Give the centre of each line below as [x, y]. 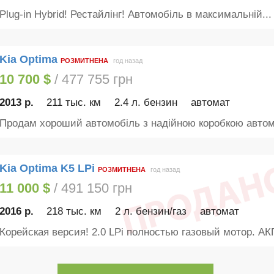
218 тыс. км [74, 212]
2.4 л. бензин [146, 103]
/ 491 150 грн [91, 188]
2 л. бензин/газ [151, 212]
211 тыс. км [74, 103]
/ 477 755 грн [91, 79]
